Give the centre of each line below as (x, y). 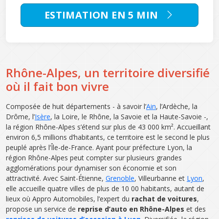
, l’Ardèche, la (177, 106)
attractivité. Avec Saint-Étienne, (56, 178)
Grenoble (120, 178)
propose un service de (42, 209)
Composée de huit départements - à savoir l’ (76, 106)
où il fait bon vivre (57, 86)
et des (195, 209)
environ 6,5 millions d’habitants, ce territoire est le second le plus (108, 137)
